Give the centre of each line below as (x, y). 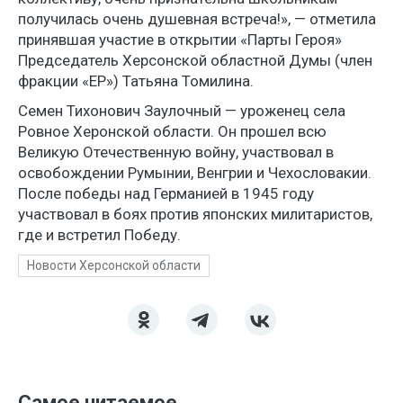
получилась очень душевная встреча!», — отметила (197, 18)
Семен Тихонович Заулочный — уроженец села (182, 110)
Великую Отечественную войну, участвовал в (176, 152)
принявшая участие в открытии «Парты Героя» (180, 39)
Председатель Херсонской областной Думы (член (195, 60)
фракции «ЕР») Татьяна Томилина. (136, 81)
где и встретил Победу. (99, 234)
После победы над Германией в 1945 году (166, 193)
